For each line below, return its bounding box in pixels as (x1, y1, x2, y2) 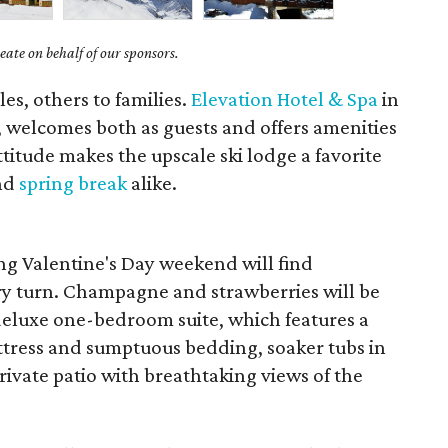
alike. (127, 171, 178, 195)
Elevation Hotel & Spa (191, 87, 379, 111)
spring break (19, 171, 128, 195)
